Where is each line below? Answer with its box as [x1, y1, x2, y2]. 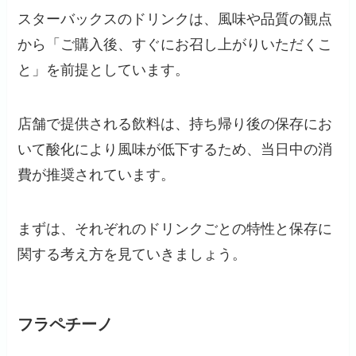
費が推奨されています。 [17, 166, 176, 183]
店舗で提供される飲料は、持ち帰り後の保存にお [17, 115, 333, 132]
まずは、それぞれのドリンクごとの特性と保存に [17, 220, 333, 237]
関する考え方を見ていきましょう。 [17, 246, 247, 262]
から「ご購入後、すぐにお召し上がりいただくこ [17, 36, 333, 52]
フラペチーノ [17, 315, 114, 333]
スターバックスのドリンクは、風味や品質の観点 [17, 10, 333, 27]
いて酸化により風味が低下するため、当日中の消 [17, 141, 333, 157]
